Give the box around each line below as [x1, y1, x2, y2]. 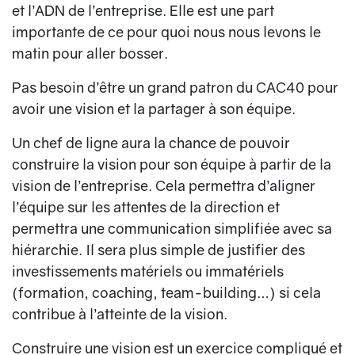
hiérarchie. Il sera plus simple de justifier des [12, 241, 305, 259]
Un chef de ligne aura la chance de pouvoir [12, 134, 290, 152]
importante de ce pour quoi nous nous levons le [12, 23, 321, 41]
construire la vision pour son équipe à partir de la [12, 155, 331, 174]
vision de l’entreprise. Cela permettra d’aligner [12, 177, 315, 195]
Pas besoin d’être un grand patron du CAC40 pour [12, 78, 338, 97]
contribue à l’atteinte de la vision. [12, 305, 227, 323]
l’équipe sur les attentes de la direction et [12, 198, 280, 216]
